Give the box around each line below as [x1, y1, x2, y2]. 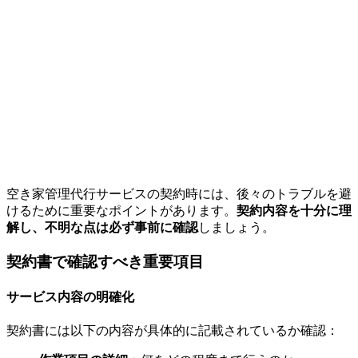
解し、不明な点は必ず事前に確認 [6, 220, 198, 234]
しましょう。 [198, 220, 275, 234]
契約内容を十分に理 [237, 203, 352, 217]
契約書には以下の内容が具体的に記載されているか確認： [6, 324, 339, 338]
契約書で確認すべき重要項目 [6, 253, 204, 270]
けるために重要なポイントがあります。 [6, 203, 237, 217]
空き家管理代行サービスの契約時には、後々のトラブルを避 [6, 186, 352, 201]
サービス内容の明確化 [6, 289, 134, 304]
